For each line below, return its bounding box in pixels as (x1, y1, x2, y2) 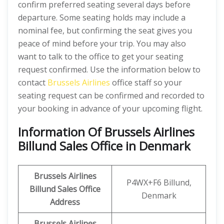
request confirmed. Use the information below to (18, 64, 200, 75)
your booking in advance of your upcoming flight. (18, 103, 202, 114)
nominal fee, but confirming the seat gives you (18, 25, 192, 36)
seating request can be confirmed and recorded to (18, 90, 204, 101)
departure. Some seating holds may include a (18, 12, 185, 23)
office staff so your (110, 77, 182, 88)
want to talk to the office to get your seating (18, 51, 183, 62)
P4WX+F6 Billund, (126, 177, 191, 188)
